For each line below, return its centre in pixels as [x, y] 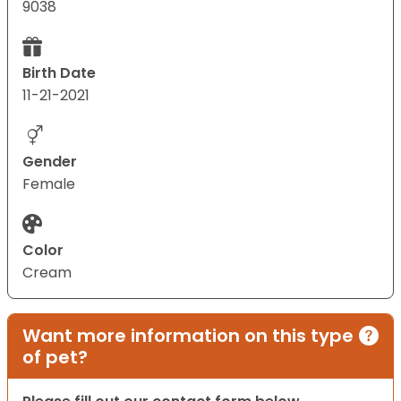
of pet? [55, 358]
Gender [50, 162]
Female [49, 184]
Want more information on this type [188, 336]
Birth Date [59, 73]
